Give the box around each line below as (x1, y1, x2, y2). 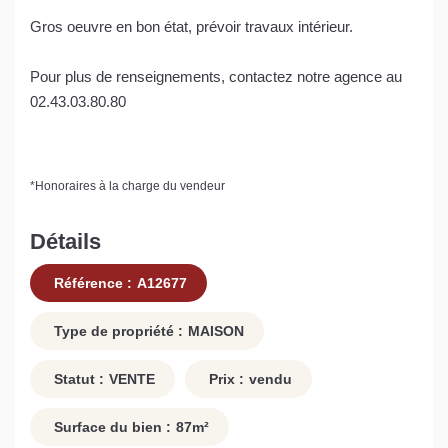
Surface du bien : (50, 419, 171, 436)
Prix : (205, 371, 244, 388)
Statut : (50, 371, 104, 388)
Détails (30, 228, 101, 254)
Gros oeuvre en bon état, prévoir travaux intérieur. (30, 17, 353, 35)
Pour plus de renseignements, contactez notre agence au (30, 67, 402, 85)
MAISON (188, 323, 244, 340)
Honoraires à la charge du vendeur (35, 178, 225, 193)
